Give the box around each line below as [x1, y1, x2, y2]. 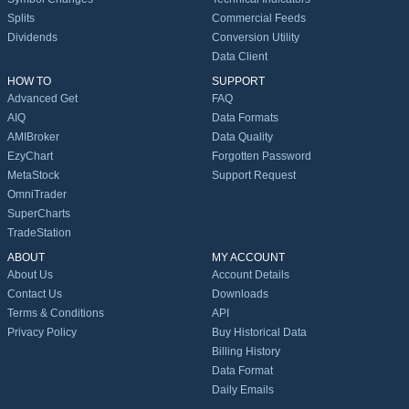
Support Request [212, 169, 296, 183]
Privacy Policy [7, 326, 77, 340]
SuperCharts [7, 207, 70, 221]
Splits [7, 12, 35, 26]
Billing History [212, 345, 280, 359]
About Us [7, 268, 53, 282]
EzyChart [7, 150, 53, 163]
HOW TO [7, 75, 51, 89]
